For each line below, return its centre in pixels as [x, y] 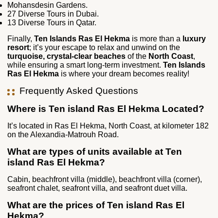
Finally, [21, 39]
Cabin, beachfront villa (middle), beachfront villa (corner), [105, 180]
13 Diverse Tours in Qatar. [52, 23]
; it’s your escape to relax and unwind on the [105, 48]
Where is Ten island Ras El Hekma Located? [106, 109]
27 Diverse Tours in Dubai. [53, 14]
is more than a [156, 39]
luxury [194, 39]
